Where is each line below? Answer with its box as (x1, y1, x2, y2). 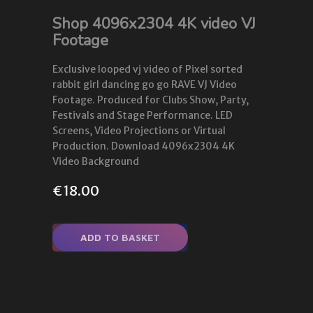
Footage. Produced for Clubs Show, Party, (52, 94, 249, 107)
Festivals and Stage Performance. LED (52, 109, 233, 122)
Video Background (52, 155, 139, 168)
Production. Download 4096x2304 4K (52, 140, 235, 153)
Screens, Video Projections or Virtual (52, 124, 226, 138)
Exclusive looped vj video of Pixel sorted (52, 63, 242, 76)
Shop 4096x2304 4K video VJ (52, 13, 256, 34)
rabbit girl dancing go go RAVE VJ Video (52, 78, 237, 92)
